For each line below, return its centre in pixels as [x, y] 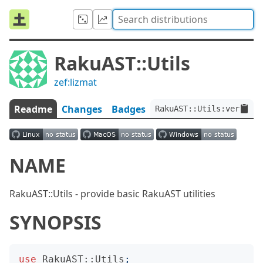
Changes [82, 109]
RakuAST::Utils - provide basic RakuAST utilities [112, 194]
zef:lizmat [75, 82]
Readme [33, 109]
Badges [129, 109]
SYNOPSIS [55, 222]
